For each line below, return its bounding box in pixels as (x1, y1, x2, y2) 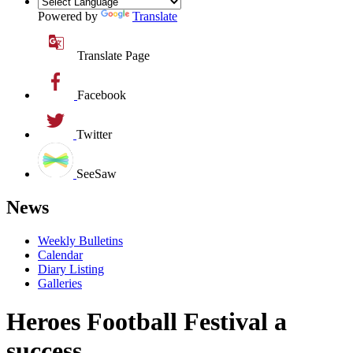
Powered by (38, 9, 101, 23)
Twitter (76, 127, 112, 141)
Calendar (38, 247, 83, 262)
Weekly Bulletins (38, 233, 123, 247)
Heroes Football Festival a (6, 307, 287, 336)
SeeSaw (76, 166, 117, 180)
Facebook (77, 87, 126, 102)
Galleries (38, 276, 82, 290)
